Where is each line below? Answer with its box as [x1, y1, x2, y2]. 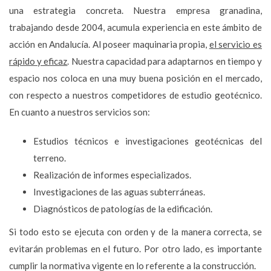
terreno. [33, 152, 66, 163]
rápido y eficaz [9, 55, 68, 67]
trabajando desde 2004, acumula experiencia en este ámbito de [9, 21, 262, 33]
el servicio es [209, 38, 263, 50]
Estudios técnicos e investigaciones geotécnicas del [33, 135, 262, 146]
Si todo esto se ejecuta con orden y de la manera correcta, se [9, 226, 262, 237]
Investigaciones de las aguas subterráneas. [33, 186, 205, 197]
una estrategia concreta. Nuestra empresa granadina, [9, 4, 262, 16]
